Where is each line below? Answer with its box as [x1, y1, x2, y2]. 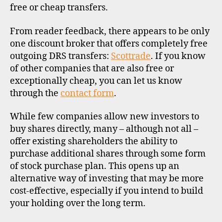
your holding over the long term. [10, 198, 146, 209]
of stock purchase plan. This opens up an [10, 161, 179, 172]
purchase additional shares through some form [10, 148, 206, 160]
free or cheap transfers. [10, 2, 108, 13]
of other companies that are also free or [10, 62, 174, 74]
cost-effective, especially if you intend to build [10, 185, 203, 197]
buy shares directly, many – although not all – [10, 123, 198, 135]
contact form [60, 87, 114, 99]
